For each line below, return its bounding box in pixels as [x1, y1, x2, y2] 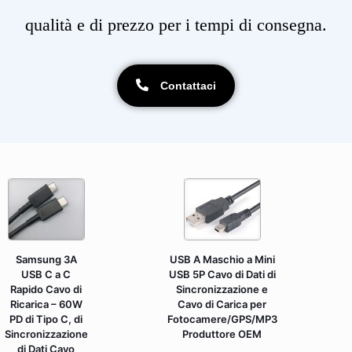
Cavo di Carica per [178, 297, 267, 310]
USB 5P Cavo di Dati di [168, 267, 276, 280]
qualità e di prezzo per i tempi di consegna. [25, 15, 327, 35]
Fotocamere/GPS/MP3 [167, 312, 277, 325]
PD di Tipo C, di [9, 312, 83, 325]
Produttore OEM [182, 327, 262, 340]
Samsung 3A [15, 252, 77, 266]
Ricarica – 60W [9, 297, 82, 310]
